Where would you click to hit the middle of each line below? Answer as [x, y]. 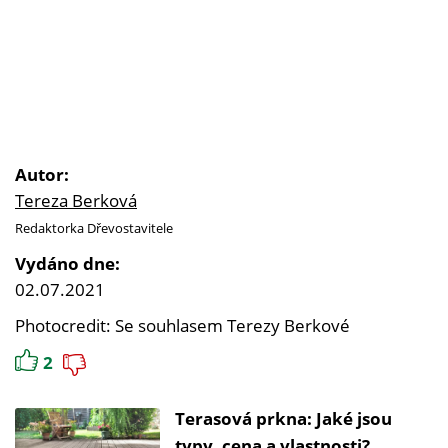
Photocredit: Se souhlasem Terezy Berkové [182, 326]
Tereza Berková [76, 201]
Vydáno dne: [67, 264]
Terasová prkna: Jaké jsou [283, 419]
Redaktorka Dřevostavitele [94, 228]
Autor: [42, 175]
